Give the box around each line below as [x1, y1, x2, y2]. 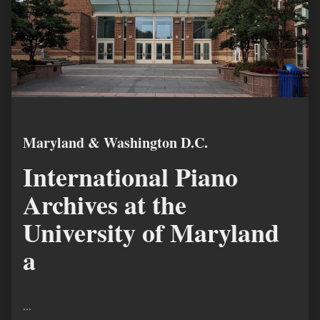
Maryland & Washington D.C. [23, 132, 208, 153]
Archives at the [23, 186, 186, 223]
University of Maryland [23, 214, 279, 251]
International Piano [23, 158, 238, 195]
